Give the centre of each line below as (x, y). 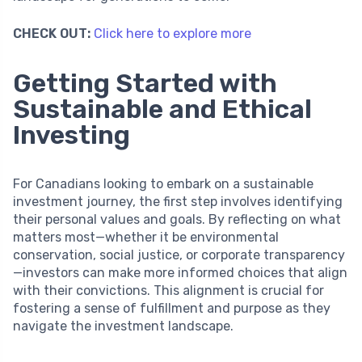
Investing (72, 135)
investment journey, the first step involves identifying (178, 201)
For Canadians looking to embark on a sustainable (163, 183)
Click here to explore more (173, 33)
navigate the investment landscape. (123, 326)
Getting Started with (145, 83)
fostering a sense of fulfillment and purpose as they (172, 308)
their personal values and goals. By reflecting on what (177, 219)
